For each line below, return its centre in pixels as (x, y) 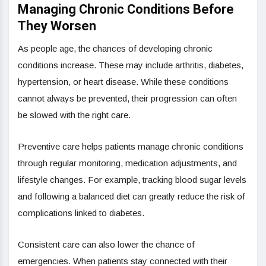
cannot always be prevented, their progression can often (127, 98)
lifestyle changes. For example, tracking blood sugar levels (132, 179)
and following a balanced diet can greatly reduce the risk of (132, 196)
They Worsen (57, 26)
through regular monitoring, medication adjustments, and (127, 163)
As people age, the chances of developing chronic (115, 48)
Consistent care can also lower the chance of (106, 244)
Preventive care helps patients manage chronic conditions (131, 146)
